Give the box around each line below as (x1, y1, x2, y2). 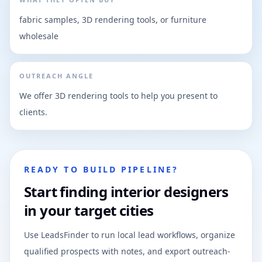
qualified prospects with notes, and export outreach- (24, 246, 230, 257)
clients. (19, 106, 47, 118)
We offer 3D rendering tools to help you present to (19, 90, 218, 101)
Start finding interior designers (24, 182, 229, 201)
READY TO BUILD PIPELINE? (24, 164, 178, 175)
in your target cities (24, 201, 154, 220)
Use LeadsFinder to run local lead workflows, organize (24, 229, 235, 240)
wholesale (19, 30, 58, 42)
